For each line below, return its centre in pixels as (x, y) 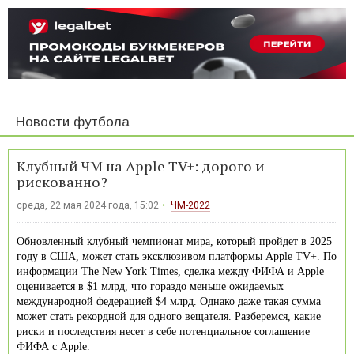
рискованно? (62, 181)
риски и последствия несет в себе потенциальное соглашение (163, 331)
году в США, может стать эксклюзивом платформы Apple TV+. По (177, 256)
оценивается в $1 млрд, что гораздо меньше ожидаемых (150, 286)
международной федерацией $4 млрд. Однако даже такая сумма (169, 301)
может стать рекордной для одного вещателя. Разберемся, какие (169, 316)
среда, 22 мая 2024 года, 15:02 (88, 205)
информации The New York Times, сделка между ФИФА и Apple (170, 271)
